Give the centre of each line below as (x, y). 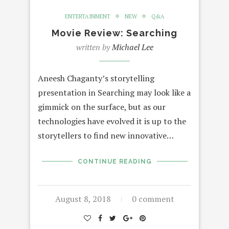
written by (94, 47)
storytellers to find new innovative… (106, 135)
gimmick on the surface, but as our (102, 107)
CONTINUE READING (114, 161)
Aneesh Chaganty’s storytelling (96, 78)
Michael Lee (132, 47)
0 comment (153, 199)
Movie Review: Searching (114, 33)
